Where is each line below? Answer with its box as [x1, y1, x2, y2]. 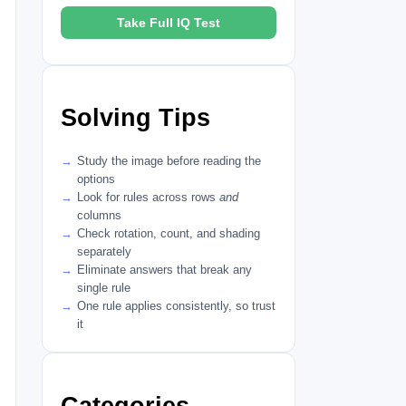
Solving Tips [61, 104, 210, 132]
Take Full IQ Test [117, 14, 220, 30]
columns [77, 208, 121, 223]
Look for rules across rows [77, 190, 219, 205]
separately [77, 245, 131, 259]
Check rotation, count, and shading [77, 227, 260, 241]
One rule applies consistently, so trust [77, 299, 275, 314]
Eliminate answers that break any [77, 263, 252, 277]
